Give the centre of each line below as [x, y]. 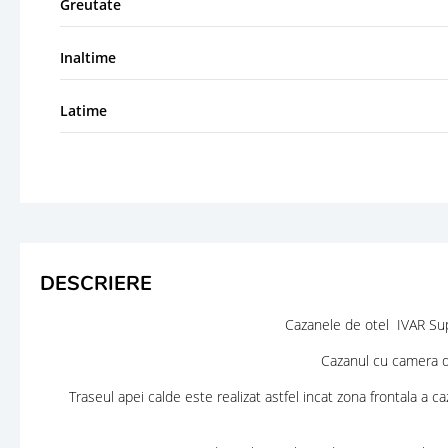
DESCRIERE [96, 283]
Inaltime [88, 57]
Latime [83, 110]
